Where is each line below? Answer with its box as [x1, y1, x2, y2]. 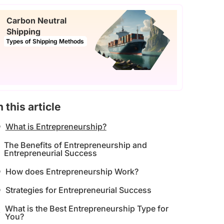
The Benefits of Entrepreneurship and [3, 140, 147, 150]
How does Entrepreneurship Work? [5, 166, 138, 176]
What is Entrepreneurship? [5, 121, 106, 131]
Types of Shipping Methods [6, 37, 84, 45]
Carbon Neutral [6, 15, 66, 25]
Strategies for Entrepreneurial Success [5, 185, 151, 195]
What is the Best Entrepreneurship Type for [5, 203, 169, 213]
